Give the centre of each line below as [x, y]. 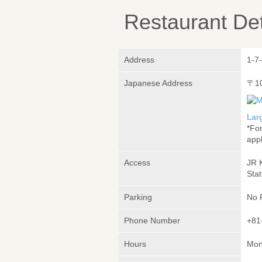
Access [137, 163]
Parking [138, 197]
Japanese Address [158, 83]
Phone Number [152, 221]
